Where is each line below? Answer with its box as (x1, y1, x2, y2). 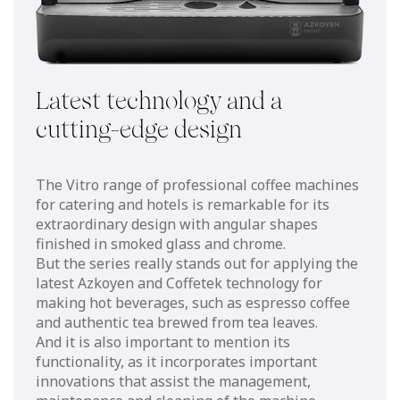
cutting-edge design (36, 114, 242, 144)
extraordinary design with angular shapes (36, 213, 318, 234)
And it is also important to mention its (36, 331, 290, 352)
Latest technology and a (36, 86, 282, 115)
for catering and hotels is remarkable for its (36, 194, 329, 214)
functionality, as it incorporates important (36, 351, 317, 371)
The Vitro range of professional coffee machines (36, 174, 359, 195)
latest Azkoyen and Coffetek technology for (36, 272, 322, 293)
